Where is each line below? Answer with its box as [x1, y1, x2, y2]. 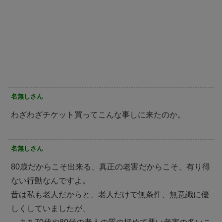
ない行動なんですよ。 [11, 176, 90, 185]
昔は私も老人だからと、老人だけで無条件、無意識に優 [11, 190, 209, 199]
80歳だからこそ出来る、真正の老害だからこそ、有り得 [11, 162, 210, 171]
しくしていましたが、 [11, 204, 90, 213]
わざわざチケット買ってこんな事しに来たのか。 [11, 110, 185, 119]
